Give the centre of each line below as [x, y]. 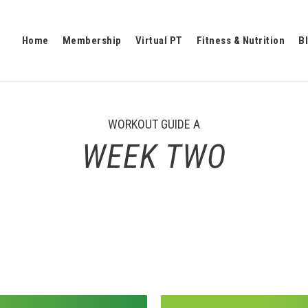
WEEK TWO [154, 156]
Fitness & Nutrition [240, 41]
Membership [92, 41]
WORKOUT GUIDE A [154, 124]
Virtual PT [159, 41]
